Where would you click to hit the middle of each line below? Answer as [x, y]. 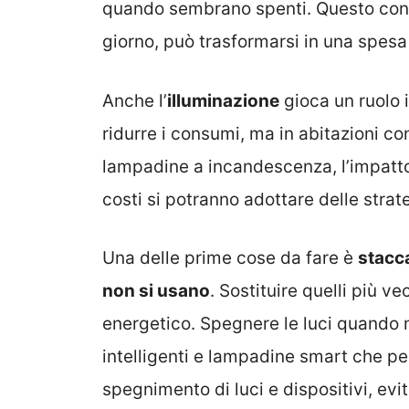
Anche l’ [135, 100]
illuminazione [223, 100]
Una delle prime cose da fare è [230, 258]
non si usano [156, 291]
